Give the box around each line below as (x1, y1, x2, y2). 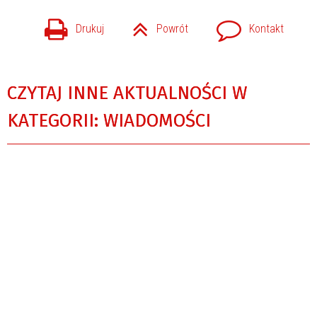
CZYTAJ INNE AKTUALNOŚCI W (7, 81, 247, 104)
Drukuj (76, 22, 104, 36)
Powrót (156, 22, 188, 36)
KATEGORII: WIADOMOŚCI (7, 109, 211, 132)
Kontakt (249, 22, 284, 36)
